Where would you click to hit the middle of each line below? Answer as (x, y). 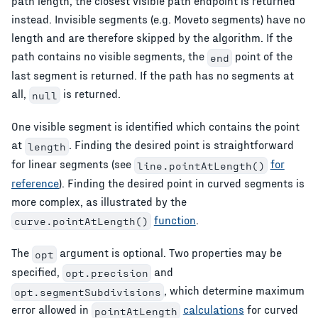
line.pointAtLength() (201, 165)
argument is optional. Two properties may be (169, 253)
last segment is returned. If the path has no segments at (153, 75)
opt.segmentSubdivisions (87, 292)
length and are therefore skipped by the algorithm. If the (152, 38)
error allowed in (51, 309)
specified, (37, 271)
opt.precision (106, 273)
